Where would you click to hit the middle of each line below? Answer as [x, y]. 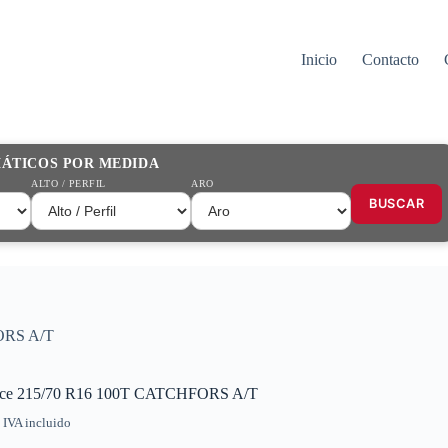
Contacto [390, 59]
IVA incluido [37, 423]
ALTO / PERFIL [69, 184]
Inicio [318, 59]
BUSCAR [397, 204]
